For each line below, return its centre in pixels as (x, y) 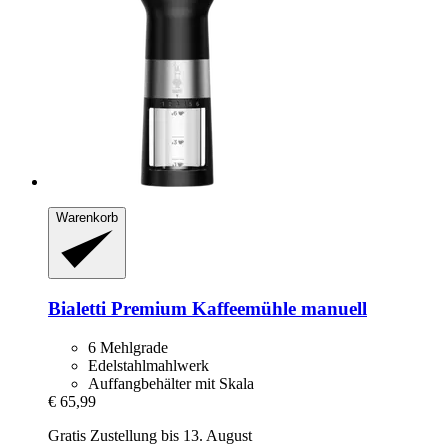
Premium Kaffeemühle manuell (236, 309)
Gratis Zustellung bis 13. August (150, 435)
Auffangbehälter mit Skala (171, 383)
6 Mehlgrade (128, 347)
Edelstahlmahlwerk (148, 365)
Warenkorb (87, 217)
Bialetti (77, 309)
